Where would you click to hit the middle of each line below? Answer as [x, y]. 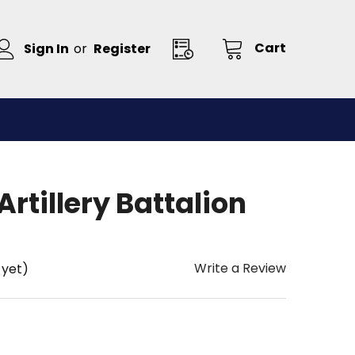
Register [122, 49]
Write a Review [240, 268]
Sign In [47, 49]
